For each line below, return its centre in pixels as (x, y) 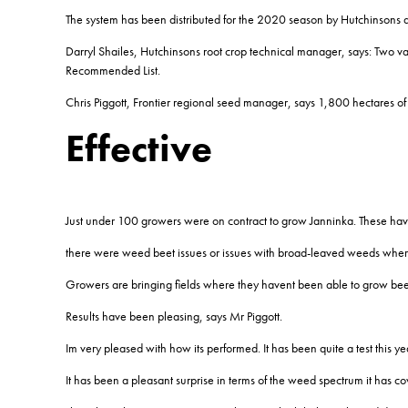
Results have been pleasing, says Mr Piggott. (174, 316)
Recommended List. (113, 70)
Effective (139, 148)
